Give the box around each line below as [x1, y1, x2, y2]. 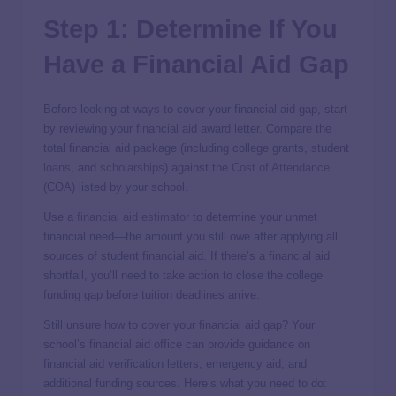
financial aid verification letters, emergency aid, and [43, 357, 307, 371]
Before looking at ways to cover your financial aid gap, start [43, 103, 347, 117]
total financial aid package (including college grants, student [43, 141, 349, 156]
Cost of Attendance [232, 161, 330, 175]
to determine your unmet [189, 210, 317, 225]
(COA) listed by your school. [43, 180, 188, 194]
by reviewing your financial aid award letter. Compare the [43, 122, 331, 136]
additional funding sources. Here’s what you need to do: [43, 377, 327, 391]
